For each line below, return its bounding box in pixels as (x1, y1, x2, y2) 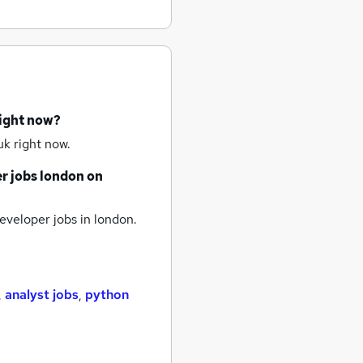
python (85, 285, 129, 303)
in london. (77, 210, 137, 228)
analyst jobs (5, 285, 79, 303)
